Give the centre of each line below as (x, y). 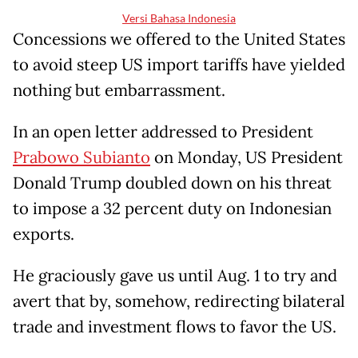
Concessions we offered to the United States (179, 40)
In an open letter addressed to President (163, 132)
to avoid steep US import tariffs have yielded (179, 65)
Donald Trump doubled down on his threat (172, 183)
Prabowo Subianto (82, 158)
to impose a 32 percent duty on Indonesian (172, 209)
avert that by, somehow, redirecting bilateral (179, 302)
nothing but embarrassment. (119, 91)
